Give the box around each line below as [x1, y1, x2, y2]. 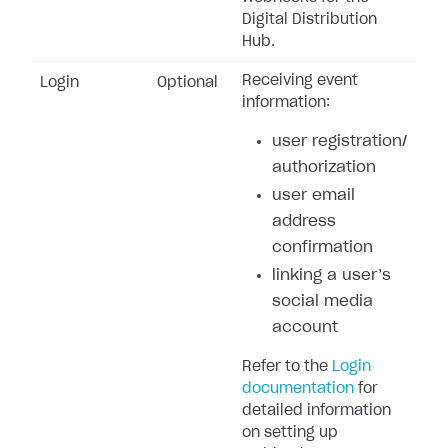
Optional [157, 76, 218, 90]
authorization [272, 160, 376, 175]
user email [272, 188, 355, 203]
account [272, 320, 338, 335]
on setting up [242, 426, 338, 440]
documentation [242, 382, 354, 396]
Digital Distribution [242, 13, 377, 27]
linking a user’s [272, 268, 391, 283]
